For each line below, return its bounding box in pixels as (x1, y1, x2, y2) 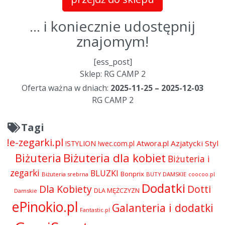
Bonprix (121, 169, 144, 179)
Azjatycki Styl (170, 138, 218, 149)
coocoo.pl (188, 171, 215, 178)
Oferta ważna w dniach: (22, 82, 110, 94)
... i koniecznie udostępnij (30, 17, 195, 36)
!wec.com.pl (97, 139, 135, 149)
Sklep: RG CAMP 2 (79, 68, 146, 80)
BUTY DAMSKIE (146, 170, 186, 178)
